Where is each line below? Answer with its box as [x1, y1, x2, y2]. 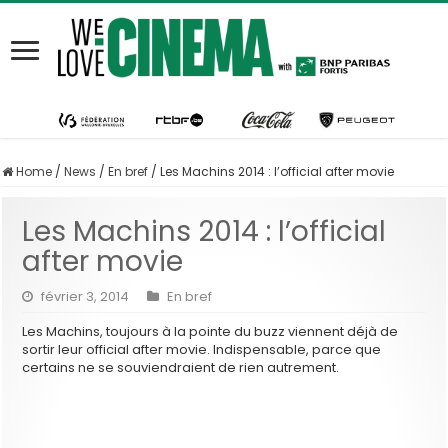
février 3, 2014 [41, 286, 130, 306]
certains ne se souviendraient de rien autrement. [22, 357, 340, 377]
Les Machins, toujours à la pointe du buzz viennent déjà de [22, 321, 399, 341]
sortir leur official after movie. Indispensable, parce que [22, 339, 382, 359]
